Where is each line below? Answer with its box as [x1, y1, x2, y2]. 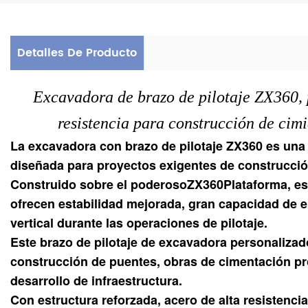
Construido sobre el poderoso [10, 175, 187, 194]
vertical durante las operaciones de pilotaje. [10, 214, 267, 232]
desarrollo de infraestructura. [10, 272, 182, 290]
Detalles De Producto [16, 44, 137, 63]
